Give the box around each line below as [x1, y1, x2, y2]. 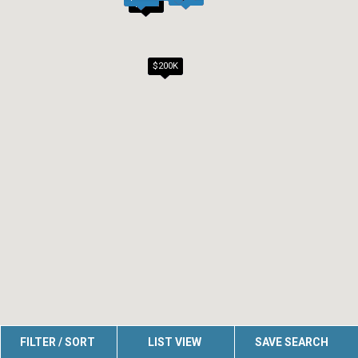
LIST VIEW [148, 336, 202, 348]
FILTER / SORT [20, 336, 96, 348]
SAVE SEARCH [254, 336, 328, 348]
